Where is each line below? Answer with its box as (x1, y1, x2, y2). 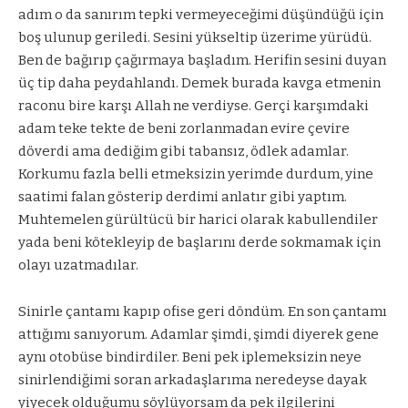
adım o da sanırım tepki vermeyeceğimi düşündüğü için (18, 6, 383, 24)
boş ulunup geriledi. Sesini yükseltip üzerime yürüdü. (18, 29, 372, 46)
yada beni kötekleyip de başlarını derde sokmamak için (18, 234, 381, 251)
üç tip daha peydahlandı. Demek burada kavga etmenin (18, 75, 381, 92)
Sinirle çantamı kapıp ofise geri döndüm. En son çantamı (18, 302, 387, 320)
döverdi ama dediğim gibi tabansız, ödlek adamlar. (18, 143, 349, 160)
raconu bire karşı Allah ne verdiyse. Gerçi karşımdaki (18, 97, 369, 115)
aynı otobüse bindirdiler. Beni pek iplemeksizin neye (18, 348, 362, 365)
